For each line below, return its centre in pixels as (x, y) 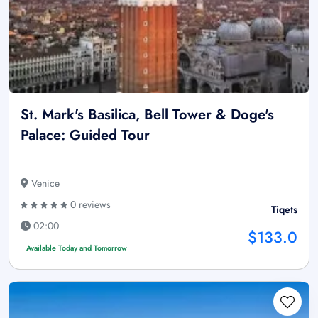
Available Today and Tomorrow (76, 248)
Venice (44, 183)
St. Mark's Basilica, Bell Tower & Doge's (147, 115)
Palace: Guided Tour (85, 136)
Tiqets (284, 210)
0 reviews (89, 205)
